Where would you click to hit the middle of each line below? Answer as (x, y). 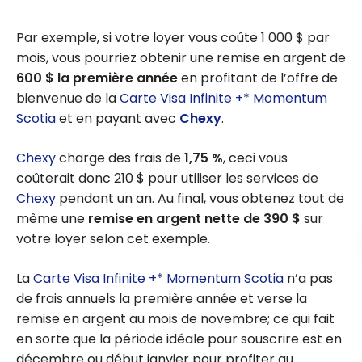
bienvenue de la (68, 99)
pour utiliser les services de (232, 179)
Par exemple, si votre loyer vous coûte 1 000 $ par (173, 38)
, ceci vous (255, 158)
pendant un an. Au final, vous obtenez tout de (200, 199)
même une (52, 219)
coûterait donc (65, 179)
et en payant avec (118, 119)
